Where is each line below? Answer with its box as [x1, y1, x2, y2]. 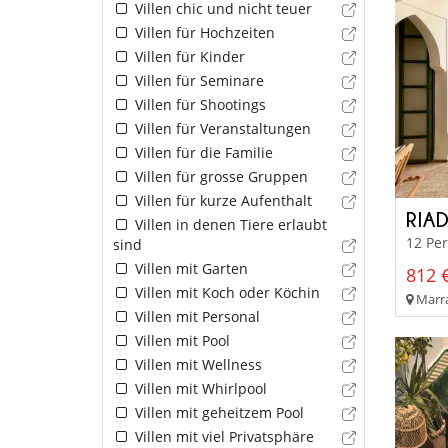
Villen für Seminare [130, 70, 264, 90]
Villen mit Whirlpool [130, 378, 267, 398]
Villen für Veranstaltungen [130, 118, 311, 138]
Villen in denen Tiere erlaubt [130, 214, 327, 234]
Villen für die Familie [130, 142, 273, 162]
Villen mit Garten [130, 258, 248, 278]
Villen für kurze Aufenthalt [130, 190, 312, 210]
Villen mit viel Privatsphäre [130, 426, 314, 446]
